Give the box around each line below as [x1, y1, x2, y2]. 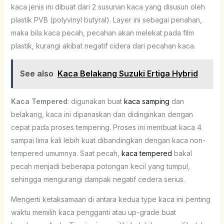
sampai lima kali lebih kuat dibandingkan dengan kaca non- [10, 135, 205, 144]
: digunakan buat [67, 96, 124, 105]
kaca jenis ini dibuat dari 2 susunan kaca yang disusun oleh [10, 2, 205, 11]
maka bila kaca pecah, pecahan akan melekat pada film [10, 28, 194, 37]
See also [19, 68, 53, 78]
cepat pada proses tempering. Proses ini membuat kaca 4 [10, 122, 201, 131]
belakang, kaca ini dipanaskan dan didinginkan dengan [10, 109, 193, 118]
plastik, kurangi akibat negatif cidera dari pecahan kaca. [10, 41, 195, 50]
